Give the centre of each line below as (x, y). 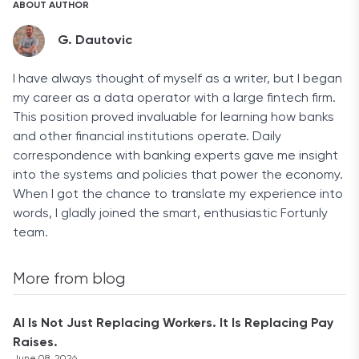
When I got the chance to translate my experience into (178, 195)
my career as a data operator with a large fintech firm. (174, 99)
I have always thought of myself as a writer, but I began (177, 79)
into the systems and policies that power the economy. (178, 175)
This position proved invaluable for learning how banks (173, 118)
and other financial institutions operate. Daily (147, 137)
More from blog (69, 279)
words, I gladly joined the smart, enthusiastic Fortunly (170, 214)
